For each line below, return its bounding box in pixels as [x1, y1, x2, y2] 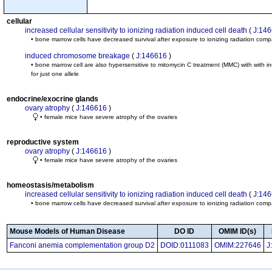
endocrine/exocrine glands [7, 95, 98, 103]
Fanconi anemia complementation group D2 [10, 241, 155, 250]
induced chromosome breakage [25, 52, 130, 60]
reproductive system [7, 138, 79, 146]
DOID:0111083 [160, 241, 209, 250]
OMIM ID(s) [219, 227, 257, 236]
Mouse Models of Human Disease [10, 227, 125, 236]
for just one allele [31, 70, 79, 77]
